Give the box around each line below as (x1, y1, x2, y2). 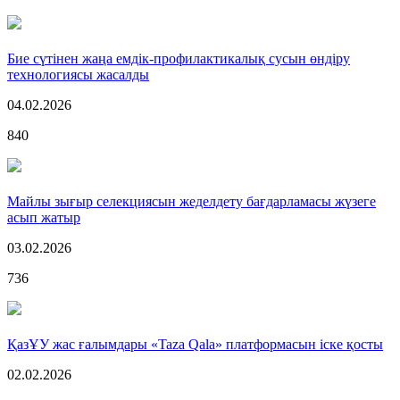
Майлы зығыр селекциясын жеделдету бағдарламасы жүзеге (7, 193, 376, 209)
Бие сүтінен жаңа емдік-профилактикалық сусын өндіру (7, 50, 350, 66)
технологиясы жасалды (7, 66, 149, 82)
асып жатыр (7, 209, 80, 225)
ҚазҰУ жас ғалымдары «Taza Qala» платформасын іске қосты (7, 336, 383, 352)
